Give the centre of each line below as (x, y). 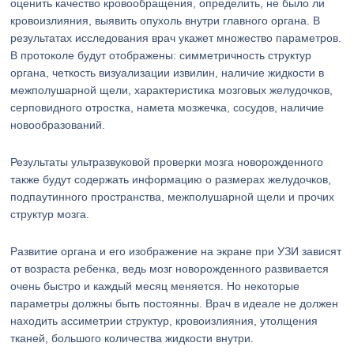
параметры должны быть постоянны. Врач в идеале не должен (175, 303)
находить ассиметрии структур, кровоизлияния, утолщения (164, 321)
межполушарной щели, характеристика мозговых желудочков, (172, 90)
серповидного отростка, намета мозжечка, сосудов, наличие (168, 107)
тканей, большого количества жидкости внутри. (132, 338)
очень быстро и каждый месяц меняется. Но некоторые (155, 286)
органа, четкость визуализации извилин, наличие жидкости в (168, 73)
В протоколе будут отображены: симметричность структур (161, 55)
